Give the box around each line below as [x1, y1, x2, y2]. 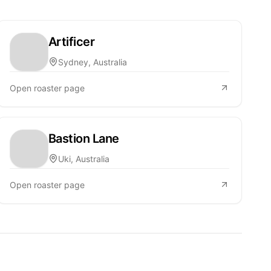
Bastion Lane [48, 131, 119, 146]
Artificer [48, 34, 95, 49]
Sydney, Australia [57, 56, 127, 67]
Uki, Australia [57, 153, 109, 164]
